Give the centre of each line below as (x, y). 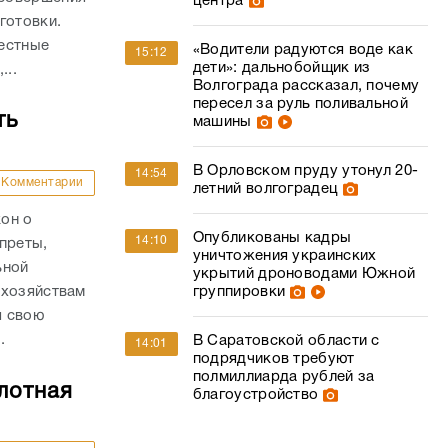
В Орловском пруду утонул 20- (305, 171)
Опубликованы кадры (272, 238)
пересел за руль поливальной (300, 104)
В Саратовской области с (286, 341)
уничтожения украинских (284, 256)
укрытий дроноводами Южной (304, 274)
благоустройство (255, 395)
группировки (239, 292)
